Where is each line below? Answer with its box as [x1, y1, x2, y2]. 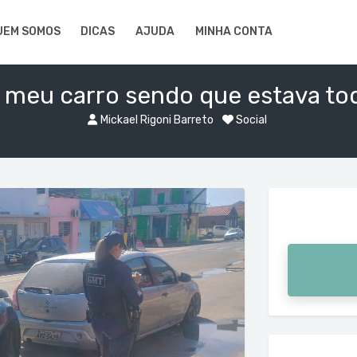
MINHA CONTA [195, 25, 273, 38]
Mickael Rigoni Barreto [100, 113, 214, 127]
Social [233, 113, 267, 127]
